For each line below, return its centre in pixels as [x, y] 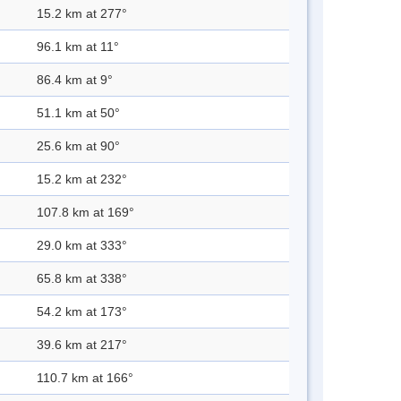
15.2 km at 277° [82, 14]
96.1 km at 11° [78, 47]
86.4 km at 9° [75, 80]
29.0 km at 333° [82, 246]
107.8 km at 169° [85, 213]
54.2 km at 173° [82, 312]
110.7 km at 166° [85, 378]
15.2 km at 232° [82, 179]
